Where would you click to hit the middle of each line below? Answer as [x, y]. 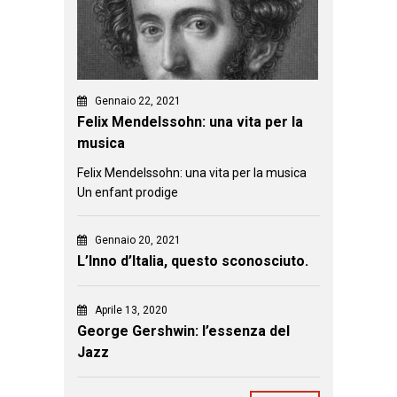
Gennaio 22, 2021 [138, 101]
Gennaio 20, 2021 [138, 240]
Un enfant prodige [128, 192]
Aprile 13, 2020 [131, 310]
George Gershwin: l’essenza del [183, 331]
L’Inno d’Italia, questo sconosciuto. [193, 261]
